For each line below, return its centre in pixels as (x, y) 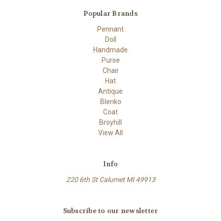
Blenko (110, 101)
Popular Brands (110, 13)
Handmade (110, 50)
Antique (110, 91)
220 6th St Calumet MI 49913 (110, 179)
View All (110, 132)
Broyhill (110, 122)
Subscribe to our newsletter (110, 210)
